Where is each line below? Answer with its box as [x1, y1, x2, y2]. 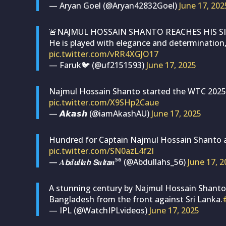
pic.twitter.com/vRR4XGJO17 [49, 48, 158, 60]
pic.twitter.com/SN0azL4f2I [49, 145, 154, 156]
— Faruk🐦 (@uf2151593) [49, 59, 146, 71]
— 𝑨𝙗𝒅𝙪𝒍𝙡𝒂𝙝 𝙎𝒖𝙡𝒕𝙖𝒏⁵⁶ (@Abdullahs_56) [49, 156, 188, 167]
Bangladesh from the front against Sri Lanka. [49, 193, 222, 205]
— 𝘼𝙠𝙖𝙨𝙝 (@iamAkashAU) [49, 107, 151, 119]
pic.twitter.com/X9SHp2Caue [49, 96, 159, 108]
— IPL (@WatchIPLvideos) [49, 204, 149, 216]
